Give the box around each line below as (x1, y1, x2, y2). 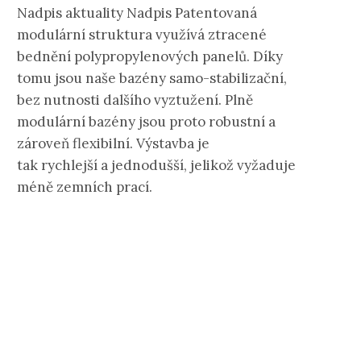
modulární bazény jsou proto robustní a (17, 113, 276, 131)
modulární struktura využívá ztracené (17, 26, 267, 44)
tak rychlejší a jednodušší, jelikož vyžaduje (17, 156, 296, 174)
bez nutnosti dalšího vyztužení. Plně (17, 91, 253, 109)
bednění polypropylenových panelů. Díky (17, 48, 283, 65)
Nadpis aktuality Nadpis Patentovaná (17, 4, 257, 22)
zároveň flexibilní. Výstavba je (17, 135, 210, 152)
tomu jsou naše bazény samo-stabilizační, (17, 69, 287, 87)
